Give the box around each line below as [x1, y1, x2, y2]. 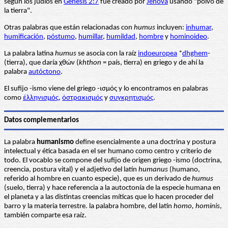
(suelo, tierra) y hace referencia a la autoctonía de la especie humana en [4, 184, 220, 192]
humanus [138, 166, 168, 174]
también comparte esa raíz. [4, 212, 87, 220]
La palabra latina [4, 50, 55, 58]
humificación [4, 33, 43, 41]
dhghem [182, 50, 208, 58]
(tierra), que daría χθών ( [4, 59, 79, 67]
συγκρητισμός [109, 94, 153, 102]
